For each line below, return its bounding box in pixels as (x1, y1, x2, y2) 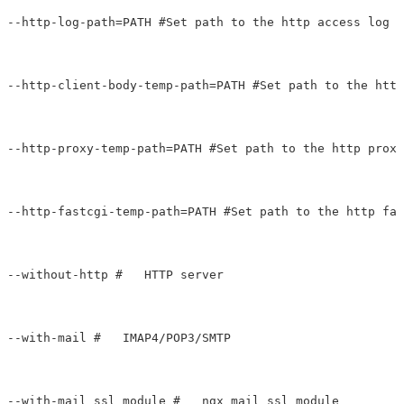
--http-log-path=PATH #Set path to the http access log (7, 15, 390, 30)
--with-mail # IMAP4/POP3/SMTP (7, 331, 267, 345)
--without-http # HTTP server (7, 268, 224, 282)
